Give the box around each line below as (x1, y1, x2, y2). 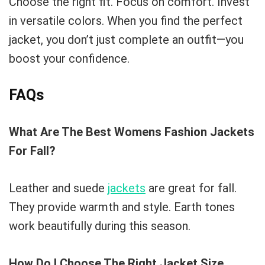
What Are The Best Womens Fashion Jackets (9, 125, 254, 139)
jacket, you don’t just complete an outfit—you (9, 33, 244, 47)
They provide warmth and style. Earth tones (9, 200, 235, 214)
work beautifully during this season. (9, 219, 190, 233)
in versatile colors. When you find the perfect (9, 14, 243, 28)
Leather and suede (9, 181, 108, 195)
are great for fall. (146, 181, 237, 195)
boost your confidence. (9, 51, 130, 66)
